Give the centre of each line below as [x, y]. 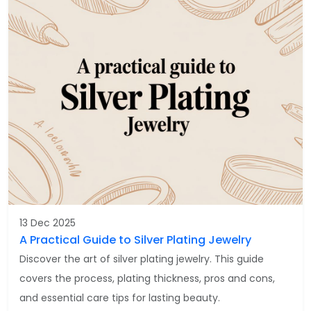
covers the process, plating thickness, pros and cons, [147, 278]
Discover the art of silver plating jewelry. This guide [142, 259]
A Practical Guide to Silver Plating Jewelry [135, 239]
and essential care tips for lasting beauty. [120, 297]
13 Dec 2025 [48, 222]
